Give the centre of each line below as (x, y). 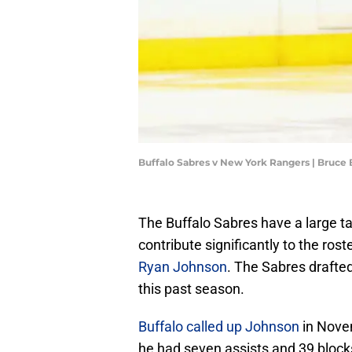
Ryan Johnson (183, 267)
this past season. (191, 289)
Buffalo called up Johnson (219, 327)
